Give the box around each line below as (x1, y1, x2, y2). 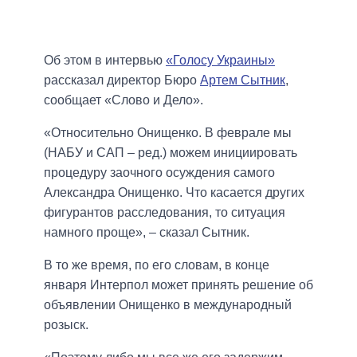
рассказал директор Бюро (44, 73, 200, 88)
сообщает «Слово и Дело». (44, 93, 203, 108)
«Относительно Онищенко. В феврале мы (44, 126, 292, 140)
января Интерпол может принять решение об (44, 278, 313, 292)
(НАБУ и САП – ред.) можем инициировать (44, 146, 297, 160)
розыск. (44, 318, 88, 332)
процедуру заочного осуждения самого (44, 166, 275, 180)
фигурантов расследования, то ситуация (44, 206, 285, 220)
